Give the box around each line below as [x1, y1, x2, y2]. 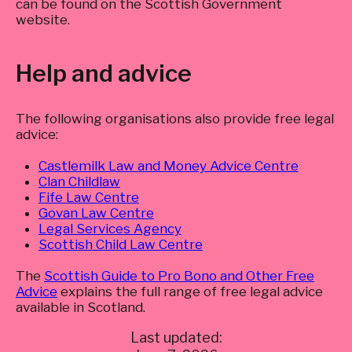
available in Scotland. [16, 299, 145, 315]
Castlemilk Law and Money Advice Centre [38, 158, 299, 174]
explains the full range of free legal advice [57, 284, 323, 299]
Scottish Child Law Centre [38, 236, 203, 252]
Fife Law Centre [38, 189, 139, 205]
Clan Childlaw [38, 174, 120, 189]
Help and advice [16, 59, 192, 87]
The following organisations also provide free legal [16, 111, 334, 126]
